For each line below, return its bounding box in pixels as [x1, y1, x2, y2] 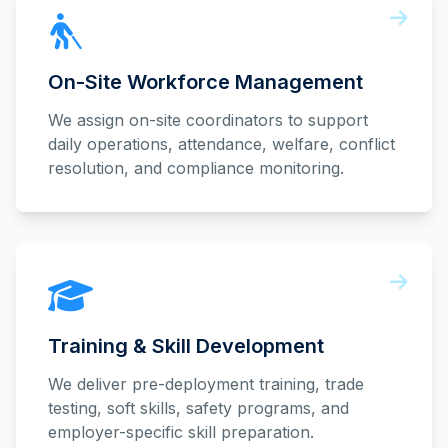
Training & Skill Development [48, 334, 324, 358]
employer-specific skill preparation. [48, 422, 314, 442]
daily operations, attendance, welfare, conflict [48, 134, 395, 154]
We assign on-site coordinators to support [48, 110, 368, 130]
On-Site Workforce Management [48, 70, 363, 94]
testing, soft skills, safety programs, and [48, 398, 349, 418]
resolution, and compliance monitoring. [48, 158, 344, 178]
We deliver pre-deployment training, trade [48, 374, 364, 394]
